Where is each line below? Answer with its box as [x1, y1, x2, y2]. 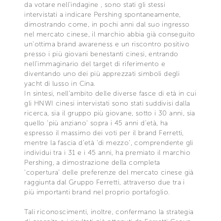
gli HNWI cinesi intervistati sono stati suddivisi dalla [24, 99, 190, 108]
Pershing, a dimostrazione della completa [24, 158, 160, 167]
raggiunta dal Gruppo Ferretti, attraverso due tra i [24, 178, 185, 186]
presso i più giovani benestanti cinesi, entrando [24, 49, 179, 58]
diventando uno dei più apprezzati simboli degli [24, 69, 180, 78]
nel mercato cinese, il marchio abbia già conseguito [24, 30, 195, 38]
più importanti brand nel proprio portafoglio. [24, 187, 170, 196]
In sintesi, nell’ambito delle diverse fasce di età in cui [24, 89, 197, 98]
